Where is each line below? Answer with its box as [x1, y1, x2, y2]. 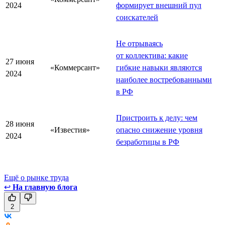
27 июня [6, 57, 34, 66]
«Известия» [50, 125, 90, 134]
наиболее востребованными [116, 75, 212, 84]
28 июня [6, 119, 34, 128]
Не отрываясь [116, 39, 163, 48]
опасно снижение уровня [116, 125, 202, 134]
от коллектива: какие [116, 51, 188, 60]
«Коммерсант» [50, 63, 100, 72]
